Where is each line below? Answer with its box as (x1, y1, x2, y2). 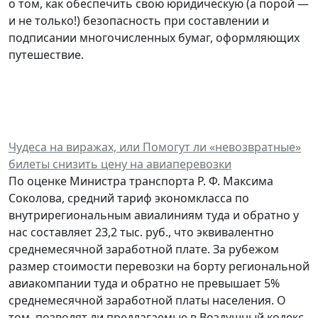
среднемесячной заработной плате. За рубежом (9, 241, 279, 257)
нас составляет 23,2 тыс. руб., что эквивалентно (9, 224, 274, 240)
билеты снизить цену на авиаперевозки (9, 155, 231, 172)
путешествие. (9, 46, 84, 62)
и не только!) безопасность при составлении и (9, 12, 269, 28)
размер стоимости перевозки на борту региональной (9, 258, 309, 274)
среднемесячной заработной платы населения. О (9, 292, 286, 308)
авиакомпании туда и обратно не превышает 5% (9, 275, 280, 291)
